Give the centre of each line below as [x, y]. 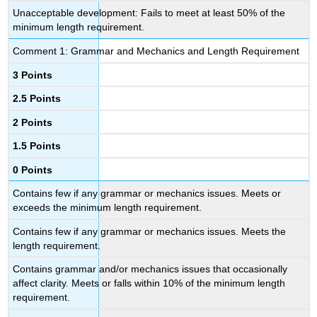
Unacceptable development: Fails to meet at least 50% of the [149, 13]
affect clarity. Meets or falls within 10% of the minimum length [149, 283]
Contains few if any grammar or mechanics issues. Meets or [147, 194]
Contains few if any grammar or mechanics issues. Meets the [150, 231]
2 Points [33, 122]
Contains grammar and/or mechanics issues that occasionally [150, 269]
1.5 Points [37, 146]
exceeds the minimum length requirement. [108, 208]
